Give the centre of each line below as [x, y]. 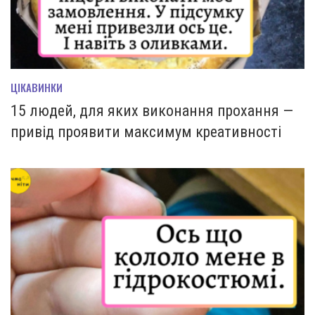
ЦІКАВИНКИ [37, 87]
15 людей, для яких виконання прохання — [152, 110]
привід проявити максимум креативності [146, 131]
